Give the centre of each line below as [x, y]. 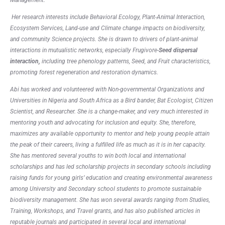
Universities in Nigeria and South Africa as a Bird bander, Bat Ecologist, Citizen [111, 101]
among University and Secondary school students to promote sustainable [106, 189]
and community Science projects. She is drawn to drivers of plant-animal [104, 39]
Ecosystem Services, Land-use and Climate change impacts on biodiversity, [107, 28]
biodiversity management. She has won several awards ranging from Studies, [110, 200]
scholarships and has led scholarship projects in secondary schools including [110, 167]
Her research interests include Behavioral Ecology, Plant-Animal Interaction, [107, 17]
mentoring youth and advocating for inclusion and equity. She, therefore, [103, 123]
